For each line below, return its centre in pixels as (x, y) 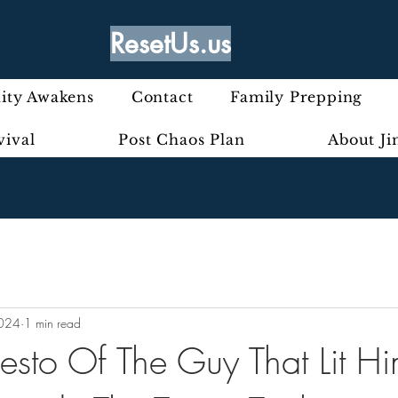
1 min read (52, 322)
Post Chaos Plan (182, 139)
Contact (162, 97)
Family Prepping (297, 97)
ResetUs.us (171, 44)
